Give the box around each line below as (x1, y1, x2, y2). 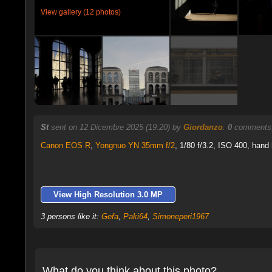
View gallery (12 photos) (40, 8, 121, 16)
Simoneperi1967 (152, 212, 209, 221)
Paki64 (123, 212, 148, 221)
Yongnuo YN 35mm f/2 (95, 141, 175, 150)
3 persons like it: (40, 212, 101, 221)
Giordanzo (183, 123, 223, 132)
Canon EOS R (40, 141, 90, 150)
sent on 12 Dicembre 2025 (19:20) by (50, 123, 183, 132)
